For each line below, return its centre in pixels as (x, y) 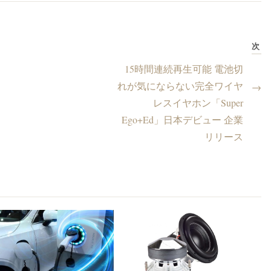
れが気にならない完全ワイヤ (180, 85)
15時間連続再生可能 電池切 (184, 68)
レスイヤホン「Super (198, 102)
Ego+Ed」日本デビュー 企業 (182, 119)
